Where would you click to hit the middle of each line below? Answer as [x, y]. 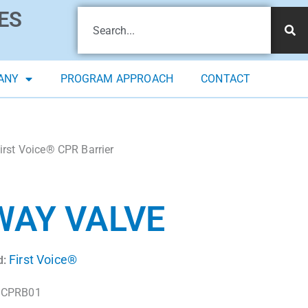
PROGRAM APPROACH [117, 79]
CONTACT [226, 79]
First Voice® [43, 260]
